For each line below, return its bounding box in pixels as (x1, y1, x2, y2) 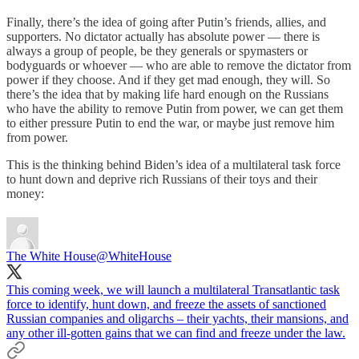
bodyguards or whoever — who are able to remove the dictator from (6, 58, 351, 73)
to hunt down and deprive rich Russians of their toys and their (6, 172, 317, 187)
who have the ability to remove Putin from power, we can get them (6, 102, 343, 116)
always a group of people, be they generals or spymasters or (6, 44, 308, 58)
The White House (6, 249, 96, 264)
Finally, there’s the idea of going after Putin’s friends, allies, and (6, 15, 326, 30)
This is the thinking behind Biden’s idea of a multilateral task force (6, 158, 341, 172)
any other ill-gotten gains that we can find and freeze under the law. (6, 326, 345, 341)
